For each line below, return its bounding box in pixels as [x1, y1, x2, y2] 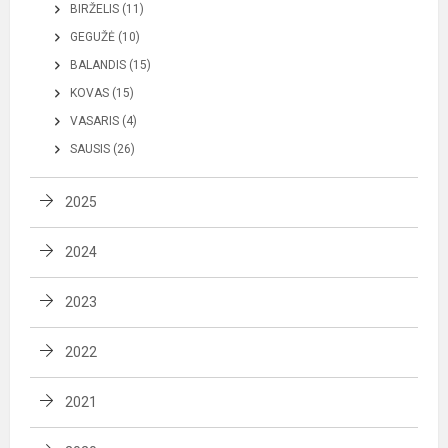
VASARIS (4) [70, 113, 137, 128]
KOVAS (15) [70, 85, 134, 100]
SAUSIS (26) [70, 141, 135, 156]
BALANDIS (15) [70, 57, 151, 72]
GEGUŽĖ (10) [70, 29, 140, 44]
